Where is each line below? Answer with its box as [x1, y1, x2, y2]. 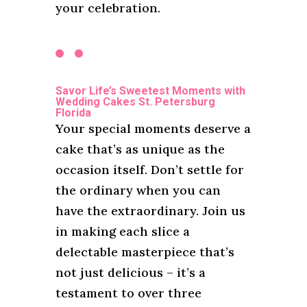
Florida [55, 106, 91, 120]
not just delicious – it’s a [55, 265, 206, 281]
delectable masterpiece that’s [55, 244, 234, 260]
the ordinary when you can [55, 182, 221, 199]
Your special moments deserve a [55, 121, 251, 137]
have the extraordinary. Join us [55, 203, 245, 219]
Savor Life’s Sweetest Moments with [55, 84, 245, 98]
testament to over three [55, 285, 201, 302]
